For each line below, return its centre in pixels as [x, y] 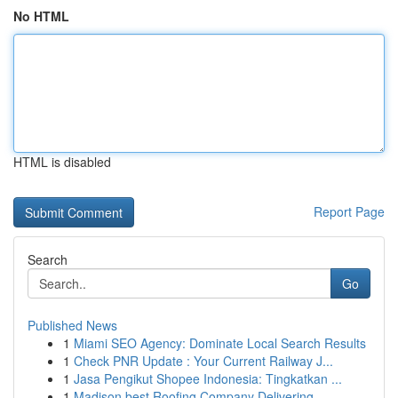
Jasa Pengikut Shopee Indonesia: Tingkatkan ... [208, 378]
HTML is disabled [62, 162]
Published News [72, 325]
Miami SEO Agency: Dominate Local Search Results [220, 343]
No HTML [41, 16]
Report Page [349, 211]
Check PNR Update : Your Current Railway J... [203, 361]
